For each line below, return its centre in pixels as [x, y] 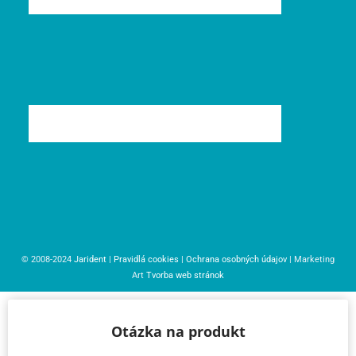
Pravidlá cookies [146, 260]
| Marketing [311, 260]
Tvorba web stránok [185, 276]
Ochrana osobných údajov [236, 260]
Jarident [90, 260]
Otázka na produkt [178, 332]
